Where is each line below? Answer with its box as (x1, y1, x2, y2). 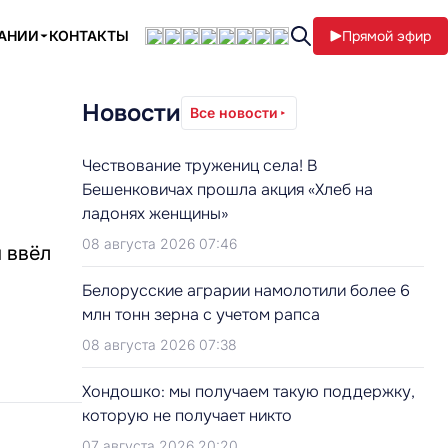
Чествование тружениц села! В (82, 155, 317, 176)
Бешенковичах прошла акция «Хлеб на (82, 179, 373, 200)
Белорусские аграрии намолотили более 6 (82, 280, 410, 301)
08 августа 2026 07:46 (82, 235, 237, 252)
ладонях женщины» (82, 203, 228, 224)
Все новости (190, 104, 278, 121)
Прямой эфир (342, 27, 431, 45)
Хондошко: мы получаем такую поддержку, (82, 381, 414, 402)
